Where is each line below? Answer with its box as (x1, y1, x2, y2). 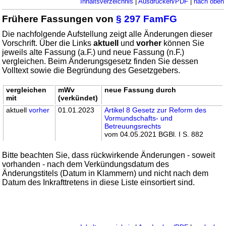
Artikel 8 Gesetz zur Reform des (104, 105, 207, 114)
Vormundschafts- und (104, 114, 173, 122)
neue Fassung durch (104, 85, 177, 94)
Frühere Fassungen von (2, 13, 117, 24)
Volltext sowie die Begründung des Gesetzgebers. (2, 66, 181, 75)
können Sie (161, 38, 205, 47)
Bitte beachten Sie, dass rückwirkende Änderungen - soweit (2, 150, 215, 159)
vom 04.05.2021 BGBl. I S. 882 (104, 130, 204, 138)
